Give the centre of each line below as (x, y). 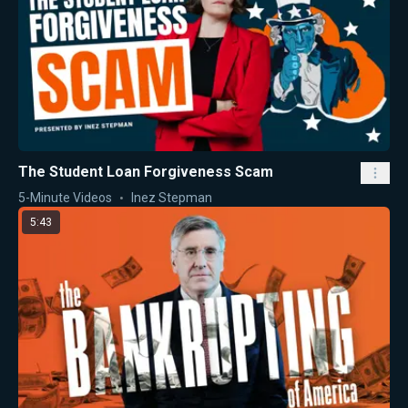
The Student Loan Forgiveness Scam (146, 172)
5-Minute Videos (65, 198)
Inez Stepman (172, 198)
